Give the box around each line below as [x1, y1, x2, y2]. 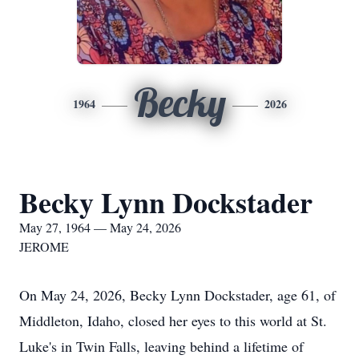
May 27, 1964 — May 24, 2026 [19, 219, 181, 236]
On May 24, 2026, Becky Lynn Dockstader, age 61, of [19, 285, 336, 305]
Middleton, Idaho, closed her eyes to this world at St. [19, 311, 327, 330]
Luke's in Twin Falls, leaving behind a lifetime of [19, 337, 304, 356]
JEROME [19, 238, 69, 255]
